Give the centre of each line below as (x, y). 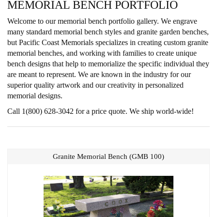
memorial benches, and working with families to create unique (102, 53)
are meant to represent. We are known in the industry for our (99, 74)
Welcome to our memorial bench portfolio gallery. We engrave (102, 21)
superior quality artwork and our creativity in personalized (95, 85)
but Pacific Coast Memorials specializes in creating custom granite (108, 42)
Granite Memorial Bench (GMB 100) (108, 156)
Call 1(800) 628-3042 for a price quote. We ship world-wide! (101, 111)
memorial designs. (35, 96)
